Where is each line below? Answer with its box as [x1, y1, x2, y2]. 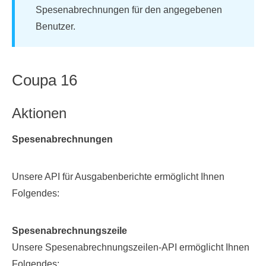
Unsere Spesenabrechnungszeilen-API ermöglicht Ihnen [12, 242, 249, 252]
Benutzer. [36, 21, 75, 31]
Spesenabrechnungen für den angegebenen [36, 5, 222, 15]
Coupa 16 [12, 71, 77, 89]
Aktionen [12, 105, 66, 121]
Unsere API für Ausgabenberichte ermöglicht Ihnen [12, 172, 224, 182]
